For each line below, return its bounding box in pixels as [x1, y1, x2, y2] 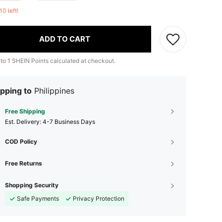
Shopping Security [5, 181, 58, 189]
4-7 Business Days [43, 117, 95, 125]
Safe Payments [17, 194, 59, 202]
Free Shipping [5, 107, 45, 115]
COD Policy [5, 137, 37, 145]
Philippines [34, 85, 74, 96]
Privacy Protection [73, 194, 124, 202]
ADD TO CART [39, 34, 90, 44]
